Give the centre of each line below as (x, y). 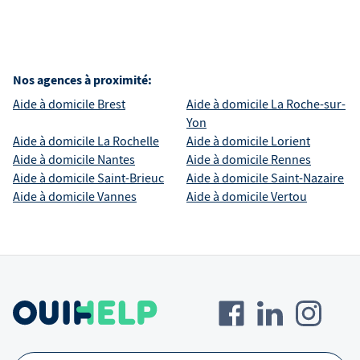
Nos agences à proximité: (82, 80)
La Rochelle (128, 142)
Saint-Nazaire (307, 179)
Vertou (289, 197)
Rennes (291, 160)
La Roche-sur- (308, 105)
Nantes (116, 160)
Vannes (117, 197)
